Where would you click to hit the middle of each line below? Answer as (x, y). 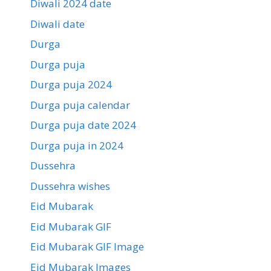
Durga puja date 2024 (83, 125)
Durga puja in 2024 (77, 145)
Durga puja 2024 (71, 85)
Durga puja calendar (80, 105)
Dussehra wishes (70, 186)
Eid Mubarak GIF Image (87, 247)
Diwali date (57, 24)
